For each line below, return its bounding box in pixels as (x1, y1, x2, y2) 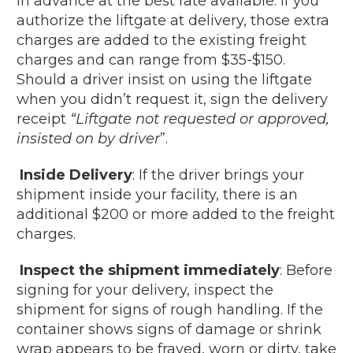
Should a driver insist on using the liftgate (17, 70, 312, 88)
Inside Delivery (20, 165, 132, 184)
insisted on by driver (17, 129, 160, 147)
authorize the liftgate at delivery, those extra (17, 11, 329, 29)
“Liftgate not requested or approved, (70, 110, 329, 128)
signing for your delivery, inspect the (17, 281, 273, 299)
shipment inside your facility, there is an (17, 185, 298, 203)
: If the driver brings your (132, 165, 304, 184)
